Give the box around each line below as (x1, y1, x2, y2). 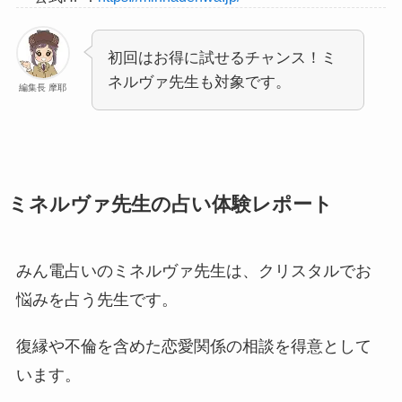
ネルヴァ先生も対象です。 (107, 73, 291, 91)
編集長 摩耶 (19, 82, 67, 92)
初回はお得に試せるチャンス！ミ (107, 48, 336, 66)
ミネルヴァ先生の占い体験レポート (7, 193, 333, 215)
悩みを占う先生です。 (15, 290, 178, 309)
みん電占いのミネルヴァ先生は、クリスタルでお (15, 261, 371, 280)
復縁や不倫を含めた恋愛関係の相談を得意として (15, 336, 371, 355)
